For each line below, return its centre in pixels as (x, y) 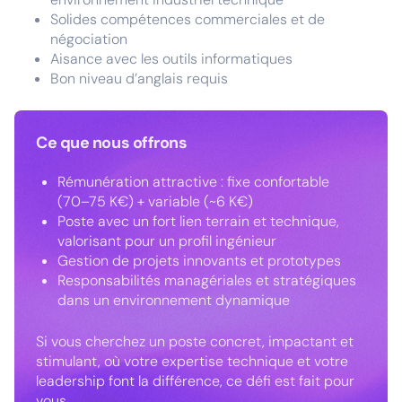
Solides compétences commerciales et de (188, 19)
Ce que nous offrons (112, 143)
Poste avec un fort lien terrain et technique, (198, 221)
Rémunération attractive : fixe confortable (193, 182)
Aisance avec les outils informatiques (171, 59)
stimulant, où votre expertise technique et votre (192, 361)
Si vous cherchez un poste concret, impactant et (195, 341)
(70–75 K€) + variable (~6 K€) (155, 201)
